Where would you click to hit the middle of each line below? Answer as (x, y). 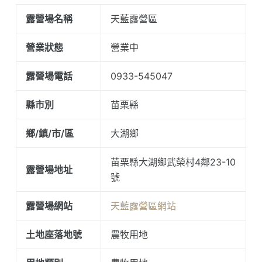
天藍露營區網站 (143, 206)
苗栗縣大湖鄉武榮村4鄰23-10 (173, 162)
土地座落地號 (54, 235)
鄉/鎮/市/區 (49, 134)
